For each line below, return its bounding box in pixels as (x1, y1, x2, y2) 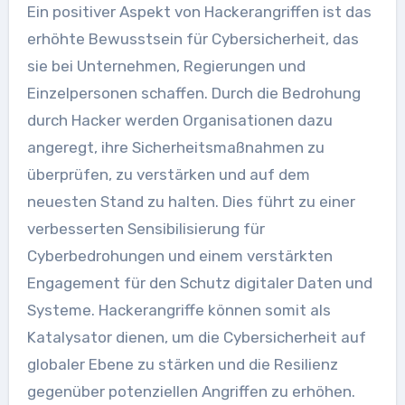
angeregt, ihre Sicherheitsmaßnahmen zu (26, 138, 325, 156)
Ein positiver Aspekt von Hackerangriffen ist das (26, 3, 372, 21)
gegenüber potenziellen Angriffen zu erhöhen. (26, 382, 355, 400)
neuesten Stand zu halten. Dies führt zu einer (26, 193, 355, 211)
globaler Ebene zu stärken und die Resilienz (26, 355, 338, 373)
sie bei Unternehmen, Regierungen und (26, 57, 306, 75)
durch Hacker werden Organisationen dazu (26, 111, 333, 129)
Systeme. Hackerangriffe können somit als (26, 301, 331, 319)
